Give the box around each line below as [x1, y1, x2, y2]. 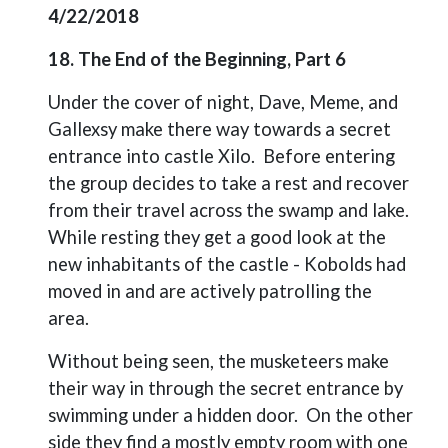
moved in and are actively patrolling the [48, 280, 372, 302]
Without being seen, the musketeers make [48, 350, 389, 372]
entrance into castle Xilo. [48, 145, 255, 167]
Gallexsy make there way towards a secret [48, 118, 391, 140]
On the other [306, 404, 413, 426]
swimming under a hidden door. [48, 404, 298, 426]
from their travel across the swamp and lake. [48, 199, 409, 221]
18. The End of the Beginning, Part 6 [48, 48, 346, 70]
